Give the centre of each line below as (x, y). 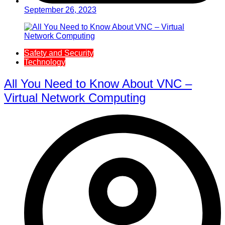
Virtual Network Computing (75, 97)
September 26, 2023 (60, 10)
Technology (45, 62)
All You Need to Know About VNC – (98, 83)
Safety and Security (59, 53)
